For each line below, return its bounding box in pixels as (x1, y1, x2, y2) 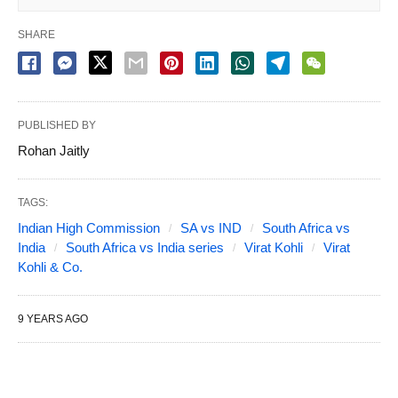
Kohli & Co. (18, 259, 83, 275)
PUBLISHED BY (18, 119, 96, 132)
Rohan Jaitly (18, 143, 90, 159)
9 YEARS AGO (18, 313, 88, 326)
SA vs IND (180, 220, 242, 236)
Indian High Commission (18, 220, 160, 236)
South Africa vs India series (66, 240, 224, 256)
